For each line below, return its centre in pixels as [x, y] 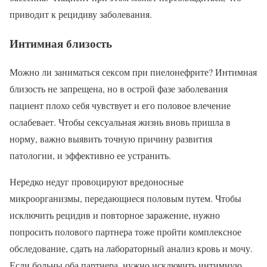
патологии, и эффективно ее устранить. [90, 156]
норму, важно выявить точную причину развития [111, 139]
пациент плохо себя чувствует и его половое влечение [120, 105]
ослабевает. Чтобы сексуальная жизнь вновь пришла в [120, 122]
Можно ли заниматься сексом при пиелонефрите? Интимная [133, 72]
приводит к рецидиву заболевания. [81, 14]
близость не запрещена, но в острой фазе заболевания [119, 89]
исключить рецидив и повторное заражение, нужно [115, 215]
